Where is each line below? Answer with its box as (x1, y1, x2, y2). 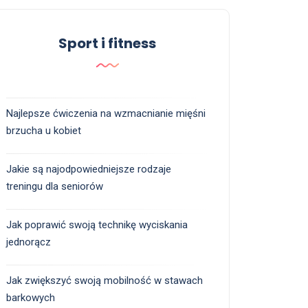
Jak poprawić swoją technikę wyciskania (6, 219, 188, 232)
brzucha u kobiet (6, 124, 81, 137)
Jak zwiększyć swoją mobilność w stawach (6, 274, 203, 287)
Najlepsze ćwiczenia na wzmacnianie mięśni (6, 107, 206, 120)
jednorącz (6, 236, 51, 249)
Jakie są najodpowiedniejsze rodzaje (6, 163, 171, 176)
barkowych (6, 291, 55, 305)
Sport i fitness (58, 34, 156, 54)
